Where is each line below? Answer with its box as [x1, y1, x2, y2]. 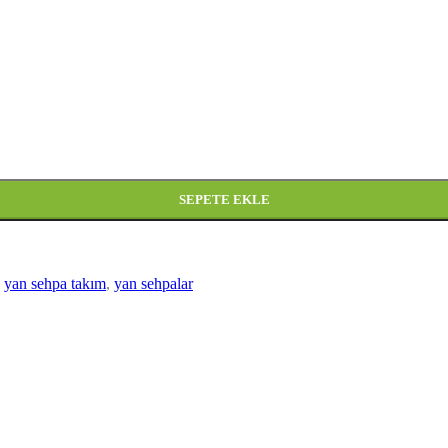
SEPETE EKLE [178, 191, 270, 207]
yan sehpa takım [4, 274, 106, 292]
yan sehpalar [114, 274, 193, 292]
